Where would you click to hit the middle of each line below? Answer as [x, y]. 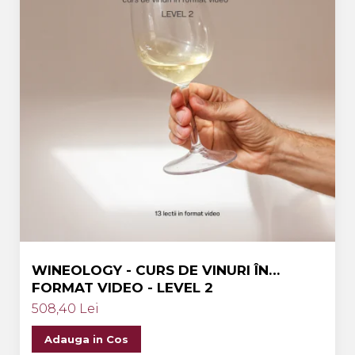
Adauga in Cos [86, 339]
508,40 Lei [65, 309]
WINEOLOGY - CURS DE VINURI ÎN [150, 270]
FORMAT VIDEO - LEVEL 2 [122, 288]
